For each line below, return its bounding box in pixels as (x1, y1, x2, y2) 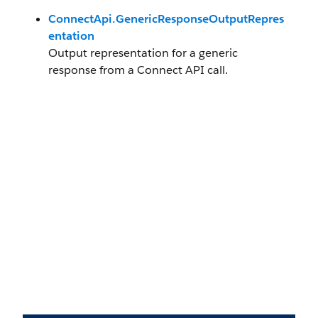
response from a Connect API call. (48, 62, 228, 77)
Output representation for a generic (48, 45, 238, 60)
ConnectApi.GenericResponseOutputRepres (48, 11, 284, 26)
